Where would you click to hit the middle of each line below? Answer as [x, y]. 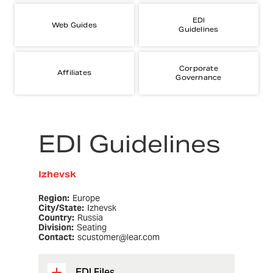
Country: [56, 218]
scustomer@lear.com [118, 237]
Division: [56, 228]
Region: [54, 198]
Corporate [199, 68]
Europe [86, 198]
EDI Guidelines [129, 144]
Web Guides [75, 25]
